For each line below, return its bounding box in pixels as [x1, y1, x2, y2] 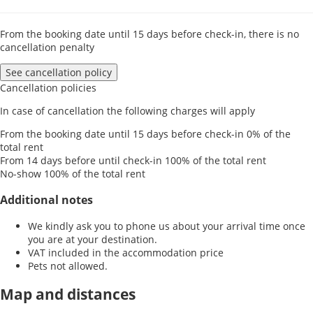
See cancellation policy [6, 66, 112, 80]
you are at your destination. [28, 233, 157, 247]
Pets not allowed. [28, 259, 108, 273]
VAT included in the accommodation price [28, 246, 224, 260]
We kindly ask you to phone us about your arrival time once [28, 219, 305, 233]
